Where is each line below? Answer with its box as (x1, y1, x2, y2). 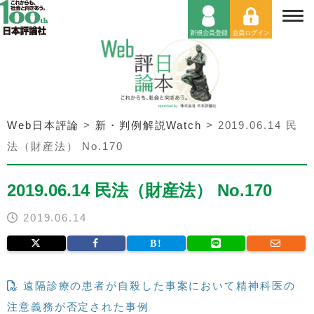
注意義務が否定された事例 (7, 300, 149, 313)
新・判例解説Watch (95, 118, 202, 131)
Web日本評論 (7, 118, 80, 131)
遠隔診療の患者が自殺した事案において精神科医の (18, 279, 296, 292)
